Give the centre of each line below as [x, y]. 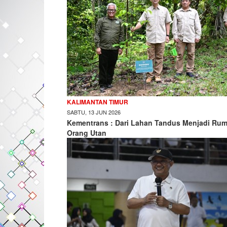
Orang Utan [87, 133]
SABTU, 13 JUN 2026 [94, 112]
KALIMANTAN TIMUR [98, 102]
